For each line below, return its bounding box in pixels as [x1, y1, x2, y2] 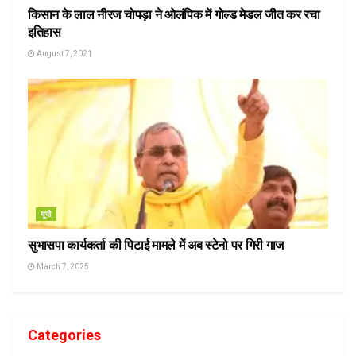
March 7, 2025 [35, 261, 89, 271]
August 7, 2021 [35, 48, 92, 58]
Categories [28, 326, 101, 343]
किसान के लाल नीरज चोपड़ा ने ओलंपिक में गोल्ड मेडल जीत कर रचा [28, 6, 320, 22]
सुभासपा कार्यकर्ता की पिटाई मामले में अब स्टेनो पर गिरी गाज [28, 237, 284, 253]
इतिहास [28, 24, 61, 40]
